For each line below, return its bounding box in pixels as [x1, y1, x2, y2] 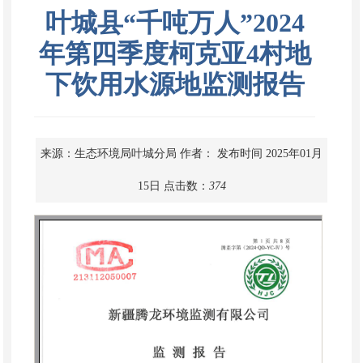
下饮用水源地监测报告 [45, 69, 305, 99]
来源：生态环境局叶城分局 [41, 147, 177, 160]
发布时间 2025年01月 [217, 147, 322, 160]
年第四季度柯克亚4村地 [38, 38, 311, 68]
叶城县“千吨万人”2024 [45, 7, 305, 37]
